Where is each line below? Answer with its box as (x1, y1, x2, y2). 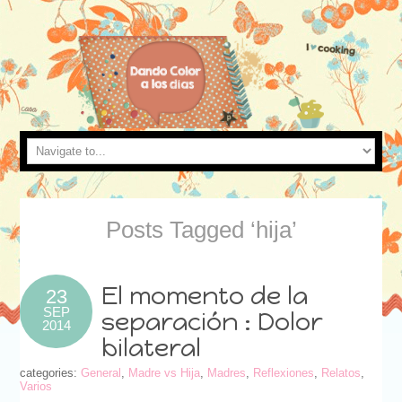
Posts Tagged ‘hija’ (105, 216, 297, 242)
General (81, 365, 122, 380)
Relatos (321, 365, 362, 380)
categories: (20, 365, 82, 380)
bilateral (101, 332, 202, 363)
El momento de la (101, 280, 309, 310)
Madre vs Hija (128, 365, 201, 380)
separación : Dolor (101, 306, 324, 336)
